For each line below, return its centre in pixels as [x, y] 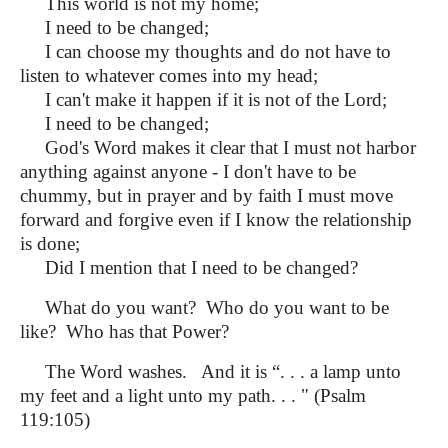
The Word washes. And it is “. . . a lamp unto [210, 371]
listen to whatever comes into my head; [169, 75]
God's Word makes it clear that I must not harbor [218, 147]
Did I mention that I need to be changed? [189, 267]
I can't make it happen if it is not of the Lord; [203, 99]
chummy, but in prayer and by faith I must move [206, 195]
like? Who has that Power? [124, 331]
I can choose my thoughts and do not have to [205, 51]
